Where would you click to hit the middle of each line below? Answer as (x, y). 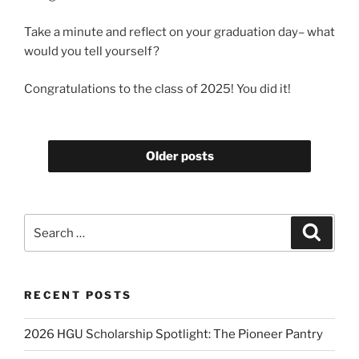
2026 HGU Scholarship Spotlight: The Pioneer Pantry (173, 335)
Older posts (179, 156)
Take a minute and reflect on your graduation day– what (179, 32)
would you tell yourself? (92, 52)
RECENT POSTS (78, 295)
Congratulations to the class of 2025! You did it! (157, 89)
